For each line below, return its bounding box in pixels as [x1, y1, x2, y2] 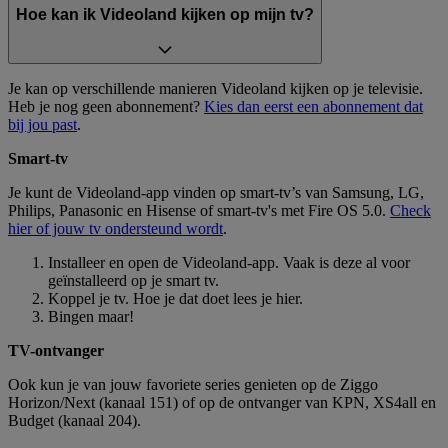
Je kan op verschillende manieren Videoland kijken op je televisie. [8, 79, 423, 97]
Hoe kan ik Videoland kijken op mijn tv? [16, 6, 314, 24]
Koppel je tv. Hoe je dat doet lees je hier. [48, 289, 303, 307]
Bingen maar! [48, 307, 134, 325]
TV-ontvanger [8, 341, 104, 359]
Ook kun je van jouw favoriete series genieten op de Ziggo [8, 375, 378, 393]
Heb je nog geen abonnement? [8, 97, 204, 115]
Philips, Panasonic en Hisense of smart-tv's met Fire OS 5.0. [8, 201, 390, 219]
